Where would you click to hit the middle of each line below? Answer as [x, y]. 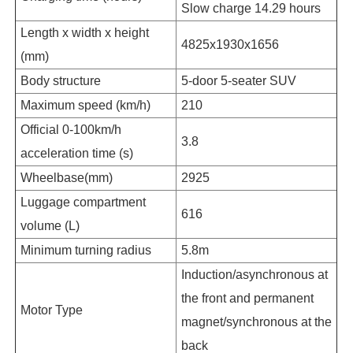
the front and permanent [248, 298]
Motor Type [52, 310]
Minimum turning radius [86, 250]
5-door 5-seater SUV [239, 80]
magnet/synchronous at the [257, 321]
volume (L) [50, 225]
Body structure [61, 80]
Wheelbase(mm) [67, 177]
